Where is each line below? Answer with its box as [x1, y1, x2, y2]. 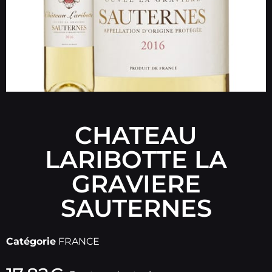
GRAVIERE [71, 169, 201, 199]
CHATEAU [75, 120, 197, 150]
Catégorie [6, 236, 56, 247]
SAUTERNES [60, 193, 212, 223]
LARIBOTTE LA [45, 144, 227, 174]
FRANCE [58, 236, 100, 247]
